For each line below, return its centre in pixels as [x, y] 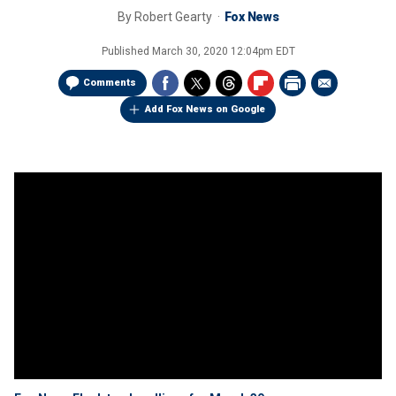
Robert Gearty [174, 17]
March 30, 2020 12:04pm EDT [223, 51]
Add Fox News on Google [205, 109]
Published [126, 51]
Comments [110, 83]
